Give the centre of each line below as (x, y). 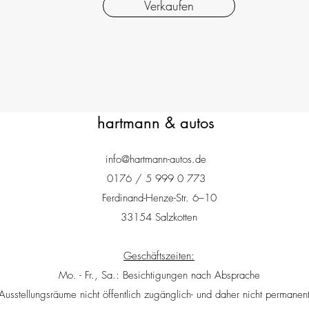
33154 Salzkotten (159, 217)
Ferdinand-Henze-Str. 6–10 (159, 198)
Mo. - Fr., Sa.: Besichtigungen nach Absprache (159, 275)
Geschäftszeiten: (159, 256)
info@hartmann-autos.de (156, 159)
